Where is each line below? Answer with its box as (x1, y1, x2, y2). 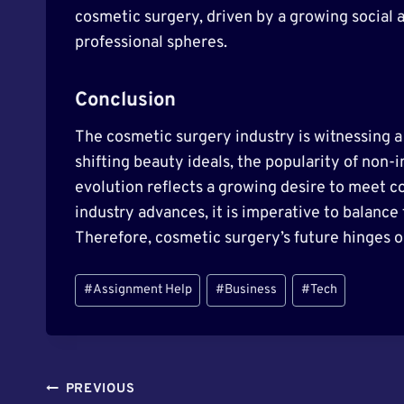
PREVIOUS (65, 381, 135, 399)
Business (225, 281, 278, 299)
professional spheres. (75, 32, 227, 53)
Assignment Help (92, 281, 192, 299)
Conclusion (75, 87, 176, 113)
